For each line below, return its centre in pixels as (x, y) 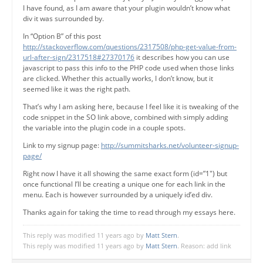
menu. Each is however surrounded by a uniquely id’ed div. (118, 194)
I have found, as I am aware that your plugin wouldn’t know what (127, 8)
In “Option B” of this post (62, 36)
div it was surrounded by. (63, 18)
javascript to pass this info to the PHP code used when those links (129, 68)
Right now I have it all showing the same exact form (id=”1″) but (125, 173)
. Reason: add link (204, 245)
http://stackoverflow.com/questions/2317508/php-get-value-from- (130, 46)
